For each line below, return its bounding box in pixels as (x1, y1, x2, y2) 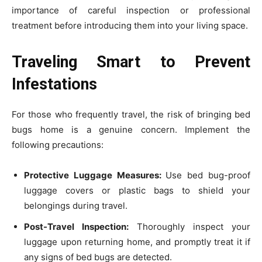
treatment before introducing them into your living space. (12, 20, 248, 32)
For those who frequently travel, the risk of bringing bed (12, 109, 250, 120)
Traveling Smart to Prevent (12, 53, 250, 72)
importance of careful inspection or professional (12, 5, 250, 16)
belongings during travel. (24, 200, 127, 212)
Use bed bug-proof (166, 170, 251, 181)
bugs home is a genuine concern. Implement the (12, 124, 250, 136)
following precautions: (12, 139, 104, 151)
